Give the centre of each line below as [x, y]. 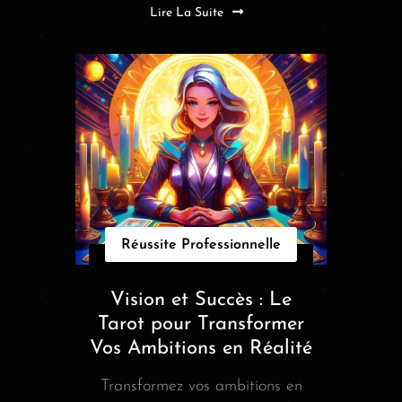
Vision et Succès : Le [201, 300]
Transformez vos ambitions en [201, 386]
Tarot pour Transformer [201, 324]
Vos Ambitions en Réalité [201, 348]
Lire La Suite [187, 13]
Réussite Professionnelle [201, 245]
